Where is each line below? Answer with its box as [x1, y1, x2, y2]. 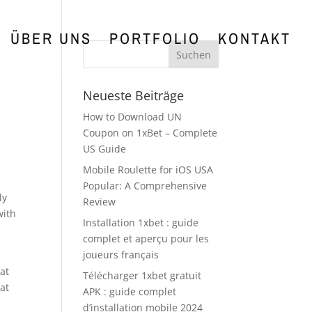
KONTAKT [218, 28, 291, 49]
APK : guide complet [83, 285, 177, 298]
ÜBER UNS [10, 28, 92, 49]
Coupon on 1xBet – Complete [83, 126, 218, 139]
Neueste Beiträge [83, 87, 185, 104]
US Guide [83, 142, 127, 155]
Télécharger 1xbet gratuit [83, 269, 202, 282]
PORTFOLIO [109, 28, 201, 49]
